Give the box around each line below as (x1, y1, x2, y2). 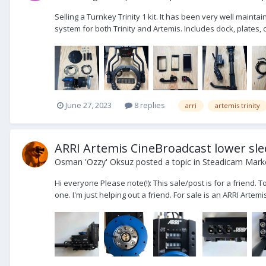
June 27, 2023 (65, 100, 112, 111)
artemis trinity (215, 100, 260, 110)
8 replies (132, 100, 165, 111)
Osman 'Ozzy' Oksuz (55, 156, 134, 167)
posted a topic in (134, 156, 202, 167)
